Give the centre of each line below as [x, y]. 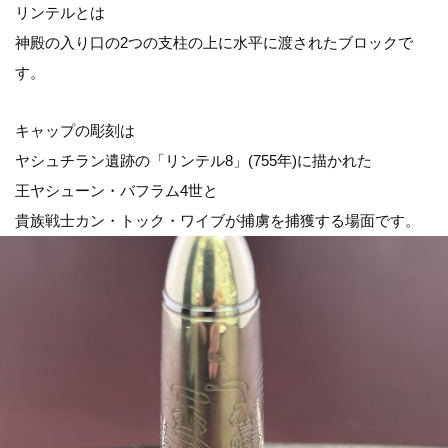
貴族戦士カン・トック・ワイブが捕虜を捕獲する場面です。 [217, 220]
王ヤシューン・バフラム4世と [116, 190]
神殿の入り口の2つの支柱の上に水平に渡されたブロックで [214, 42]
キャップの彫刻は [75, 130]
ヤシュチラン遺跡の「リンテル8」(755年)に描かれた [193, 160]
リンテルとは [60, 12]
